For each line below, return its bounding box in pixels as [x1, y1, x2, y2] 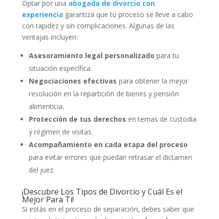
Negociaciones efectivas [28, 76, 117, 86]
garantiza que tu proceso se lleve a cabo [65, 10, 193, 20]
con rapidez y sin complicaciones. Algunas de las [22, 21, 175, 31]
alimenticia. [28, 102, 64, 111]
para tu [154, 51, 179, 61]
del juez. [28, 165, 55, 175]
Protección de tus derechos [28, 114, 126, 124]
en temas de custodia [126, 114, 197, 124]
